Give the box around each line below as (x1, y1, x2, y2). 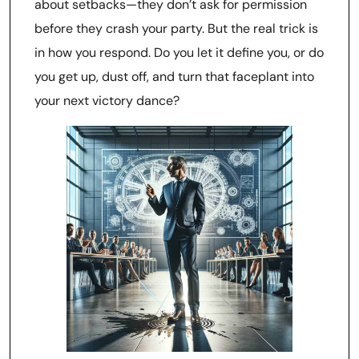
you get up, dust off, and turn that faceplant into (34, 68, 314, 85)
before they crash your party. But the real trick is (34, 20, 318, 37)
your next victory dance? (34, 92, 179, 109)
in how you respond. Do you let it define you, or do (34, 44, 324, 61)
